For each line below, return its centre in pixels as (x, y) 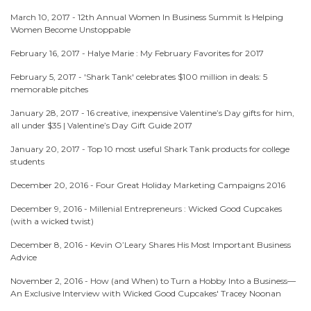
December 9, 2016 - (50, 209)
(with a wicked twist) (52, 221)
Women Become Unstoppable (70, 30)
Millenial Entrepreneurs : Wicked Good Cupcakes (186, 209)
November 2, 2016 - (50, 281)
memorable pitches (49, 89)
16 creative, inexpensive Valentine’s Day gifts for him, (191, 113)
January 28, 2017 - (49, 113)
